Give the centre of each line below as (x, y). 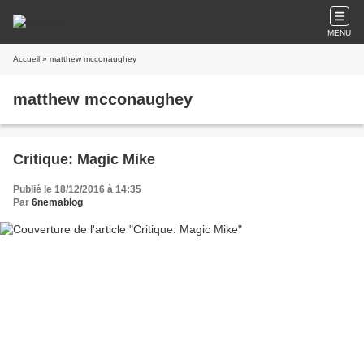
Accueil (26, 59)
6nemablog (57, 202)
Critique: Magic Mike (84, 159)
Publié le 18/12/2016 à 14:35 (77, 189)
